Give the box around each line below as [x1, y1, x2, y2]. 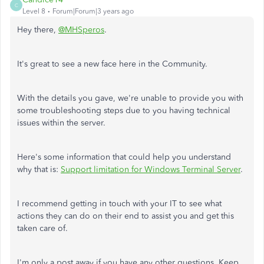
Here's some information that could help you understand [17, 152, 231, 162]
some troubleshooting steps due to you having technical [17, 105, 230, 115]
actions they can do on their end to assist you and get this [17, 211, 234, 221]
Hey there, [17, 25, 58, 35]
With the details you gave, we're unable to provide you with [17, 93, 243, 103]
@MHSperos [58, 25, 104, 35]
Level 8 [22, 7, 45, 15]
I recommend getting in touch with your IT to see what [17, 199, 222, 209]
